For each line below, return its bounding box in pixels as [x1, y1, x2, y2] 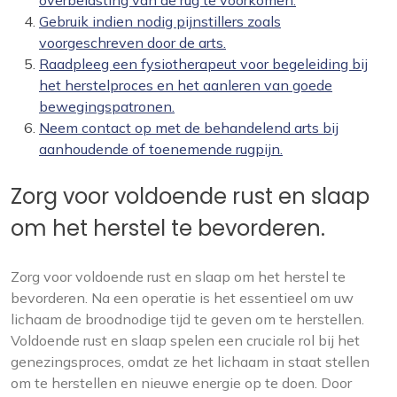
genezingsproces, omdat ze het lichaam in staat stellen [11, 353, 370, 371]
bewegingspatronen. [39, 97, 175, 116]
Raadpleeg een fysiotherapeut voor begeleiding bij [39, 55, 368, 74]
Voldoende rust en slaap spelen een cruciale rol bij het [11, 331, 360, 350]
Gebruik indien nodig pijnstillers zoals [39, 12, 281, 31]
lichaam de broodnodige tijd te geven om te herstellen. [11, 310, 364, 329]
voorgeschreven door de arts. [39, 34, 226, 52]
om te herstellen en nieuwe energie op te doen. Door [11, 374, 352, 393]
